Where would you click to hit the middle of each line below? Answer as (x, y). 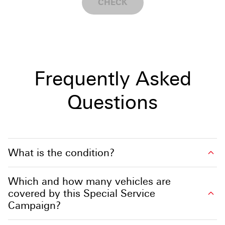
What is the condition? (61, 152)
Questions (113, 102)
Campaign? (34, 205)
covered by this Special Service (82, 193)
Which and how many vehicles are (89, 181)
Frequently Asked (113, 78)
